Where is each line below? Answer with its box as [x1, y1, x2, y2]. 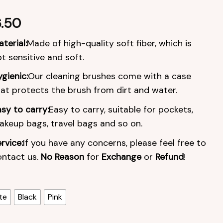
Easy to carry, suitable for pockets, [48, 104, 193, 116]
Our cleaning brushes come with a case [27, 70, 191, 83]
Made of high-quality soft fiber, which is [26, 37, 192, 49]
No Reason [40, 150, 84, 163]
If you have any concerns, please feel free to [22, 136, 206, 149]
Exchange [101, 150, 141, 163]
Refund [155, 150, 184, 163]
